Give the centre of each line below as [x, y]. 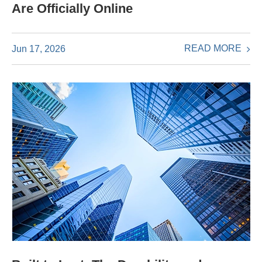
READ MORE [214, 49]
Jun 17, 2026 [39, 49]
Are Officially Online [72, 9]
